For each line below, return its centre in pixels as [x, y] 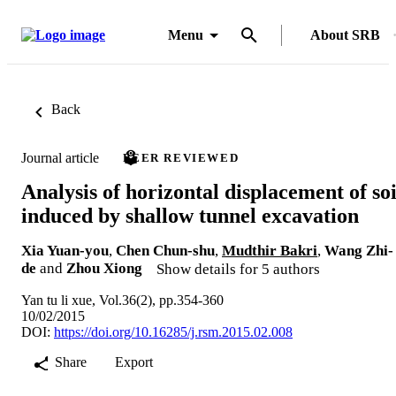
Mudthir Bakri [270, 250]
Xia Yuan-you [65, 250]
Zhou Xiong [104, 268]
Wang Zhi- [359, 250]
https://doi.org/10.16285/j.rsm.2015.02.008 [173, 331]
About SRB [345, 35]
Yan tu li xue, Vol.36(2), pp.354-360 [122, 300]
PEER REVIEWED [181, 158]
